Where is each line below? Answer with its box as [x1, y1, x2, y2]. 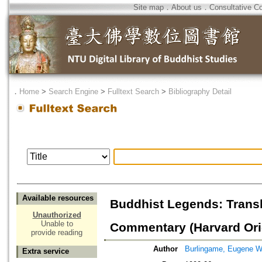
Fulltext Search [108, 87, 159, 96]
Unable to [40, 219, 73, 229]
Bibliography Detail [168, 87, 232, 96]
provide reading [31, 228, 82, 237]
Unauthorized [32, 211, 81, 220]
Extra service [22, 247, 69, 256]
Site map [133, 3, 164, 12]
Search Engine [49, 87, 98, 96]
